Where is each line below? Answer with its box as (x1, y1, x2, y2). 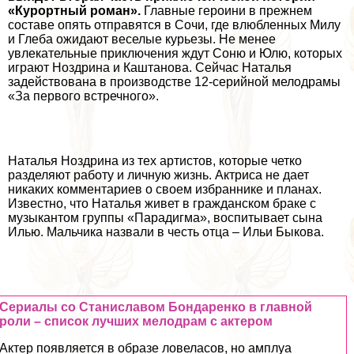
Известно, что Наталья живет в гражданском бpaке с (8, 196, 316, 210)
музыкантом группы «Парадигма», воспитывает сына (8, 210, 322, 224)
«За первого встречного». (8, 88, 159, 103)
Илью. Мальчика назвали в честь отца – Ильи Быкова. (8, 224, 324, 239)
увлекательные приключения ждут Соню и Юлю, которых (8, 46, 342, 60)
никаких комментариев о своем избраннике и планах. (8, 182, 322, 196)
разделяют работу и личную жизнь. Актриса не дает (8, 168, 309, 182)
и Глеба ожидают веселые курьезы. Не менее (8, 32, 276, 46)
